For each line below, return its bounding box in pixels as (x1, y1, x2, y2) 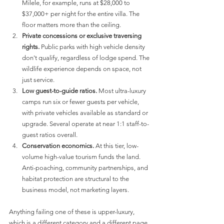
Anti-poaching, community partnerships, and (22, 164, 149, 172)
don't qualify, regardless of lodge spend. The (22, 54, 151, 62)
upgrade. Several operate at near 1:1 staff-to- (22, 120, 149, 128)
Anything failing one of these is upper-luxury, (9, 208, 136, 216)
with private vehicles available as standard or (22, 109, 149, 117)
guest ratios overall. (22, 131, 77, 139)
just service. (22, 76, 54, 84)
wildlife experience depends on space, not (22, 65, 143, 73)
